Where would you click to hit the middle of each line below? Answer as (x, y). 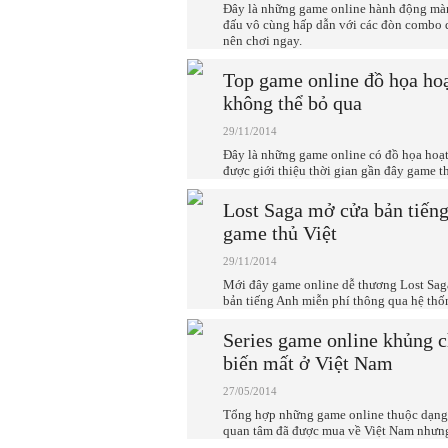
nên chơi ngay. (262, 40)
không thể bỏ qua (292, 103)
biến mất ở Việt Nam (308, 363)
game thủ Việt (280, 233)
